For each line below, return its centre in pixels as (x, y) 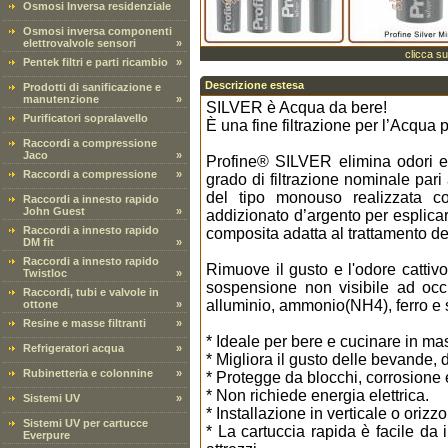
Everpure (46, 435)
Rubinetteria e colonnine (88, 373)
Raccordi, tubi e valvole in (91, 292)
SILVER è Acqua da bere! (296, 107)
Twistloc (45, 273)
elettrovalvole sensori (79, 43)
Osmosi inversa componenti (97, 31)
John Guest (54, 211)
